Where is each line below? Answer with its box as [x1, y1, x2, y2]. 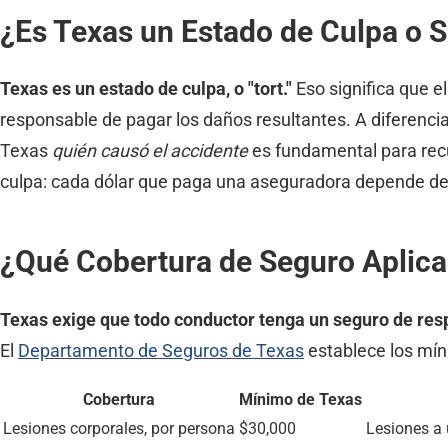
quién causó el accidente [52, 140, 248, 162]
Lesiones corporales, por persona [3, 418, 235, 438]
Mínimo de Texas [239, 389, 362, 409]
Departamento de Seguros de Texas [18, 339, 304, 361]
